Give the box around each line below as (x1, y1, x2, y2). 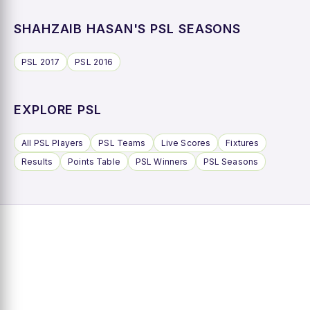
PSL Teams (98, 137, 146, 148)
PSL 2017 (21, 56, 60, 67)
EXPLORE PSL (14, 102, 102, 117)
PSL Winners (135, 156, 188, 167)
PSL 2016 (75, 56, 113, 67)
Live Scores (161, 137, 211, 148)
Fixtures (226, 137, 259, 148)
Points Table (68, 156, 120, 167)
